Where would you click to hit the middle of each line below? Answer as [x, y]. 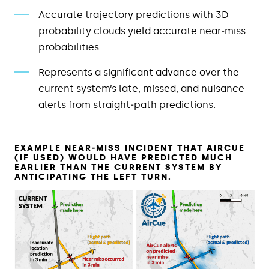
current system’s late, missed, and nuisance [141, 88]
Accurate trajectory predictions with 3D [133, 14]
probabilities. [70, 47]
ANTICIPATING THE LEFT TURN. [93, 177]
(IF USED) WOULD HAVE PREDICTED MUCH [123, 157]
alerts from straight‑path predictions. [127, 104]
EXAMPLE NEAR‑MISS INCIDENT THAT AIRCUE [130, 148]
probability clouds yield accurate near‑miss [142, 31]
